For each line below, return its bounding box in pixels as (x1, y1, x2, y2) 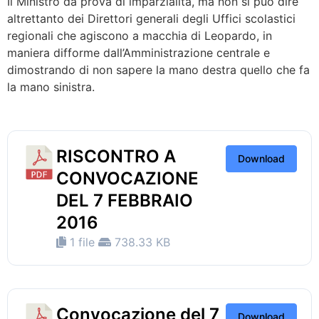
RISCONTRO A (56, 145, 176, 167)
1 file (66, 234, 98, 249)
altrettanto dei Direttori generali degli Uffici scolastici (7, 11, 296, 26)
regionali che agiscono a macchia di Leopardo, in (7, 28, 272, 43)
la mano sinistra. (7, 79, 95, 94)
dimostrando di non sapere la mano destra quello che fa (7, 62, 310, 77)
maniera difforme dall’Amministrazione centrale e (7, 45, 270, 60)
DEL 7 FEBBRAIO (56, 189, 193, 211)
